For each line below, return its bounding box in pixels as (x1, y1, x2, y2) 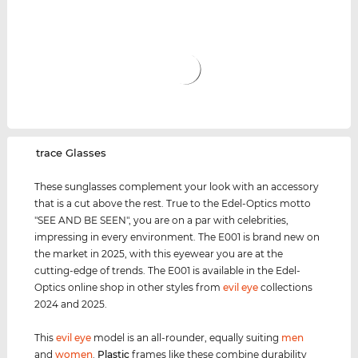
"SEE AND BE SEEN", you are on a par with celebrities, (34, 214, 289, 227)
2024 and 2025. (34, 298, 108, 311)
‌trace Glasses (36, 146, 107, 160)
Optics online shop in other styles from (34, 281, 224, 294)
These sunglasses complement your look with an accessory (34, 181, 320, 193)
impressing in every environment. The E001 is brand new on (34, 231, 320, 244)
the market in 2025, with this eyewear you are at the (34, 248, 284, 261)
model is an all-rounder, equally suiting (91, 332, 282, 344)
